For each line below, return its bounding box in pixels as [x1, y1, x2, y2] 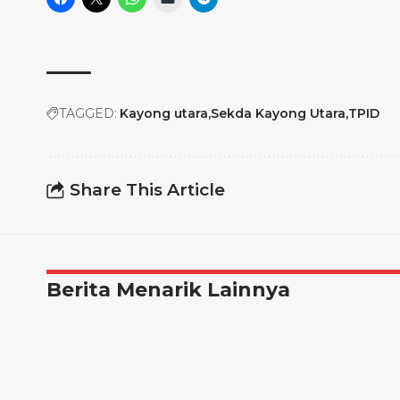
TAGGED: [59, 105, 117, 121]
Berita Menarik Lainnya [46, 278, 290, 302]
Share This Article [70, 179, 225, 200]
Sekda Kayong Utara [211, 105, 346, 121]
